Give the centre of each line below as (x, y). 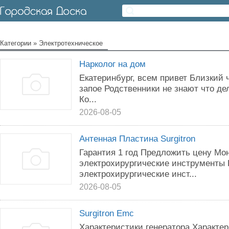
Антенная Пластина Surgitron (137, 139)
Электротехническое (71, 43)
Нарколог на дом (112, 64)
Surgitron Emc (107, 213)
